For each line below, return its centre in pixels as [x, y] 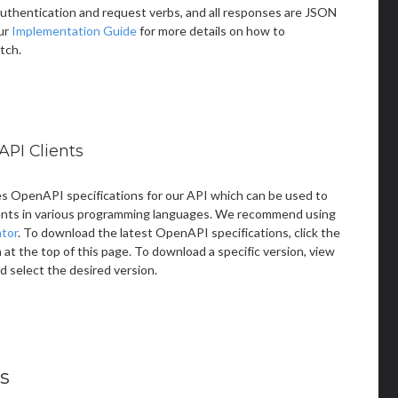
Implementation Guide [74, 30]
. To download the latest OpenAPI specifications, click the [179, 232]
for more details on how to [211, 30]
